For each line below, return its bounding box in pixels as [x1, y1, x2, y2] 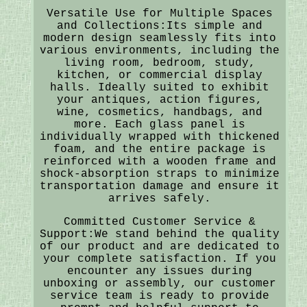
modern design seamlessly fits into [42, 32, 276, 45]
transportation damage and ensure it [39, 180, 280, 193]
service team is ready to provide [49, 289, 269, 302]
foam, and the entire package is [53, 143, 266, 156]
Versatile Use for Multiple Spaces [46, 7, 273, 20]
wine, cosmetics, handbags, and [56, 106, 262, 119]
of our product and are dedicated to [39, 240, 280, 253]
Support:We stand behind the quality [39, 228, 280, 241]
